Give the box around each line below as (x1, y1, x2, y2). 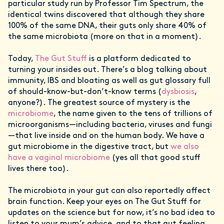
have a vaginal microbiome (8, 154, 110, 162)
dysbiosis (161, 88, 194, 96)
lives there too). (8, 165, 71, 173)
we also (170, 143, 199, 151)
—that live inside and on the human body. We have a (8, 132, 204, 140)
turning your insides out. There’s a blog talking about (8, 66, 207, 74)
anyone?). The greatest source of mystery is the (8, 99, 190, 107)
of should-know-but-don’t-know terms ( (8, 88, 161, 96)
